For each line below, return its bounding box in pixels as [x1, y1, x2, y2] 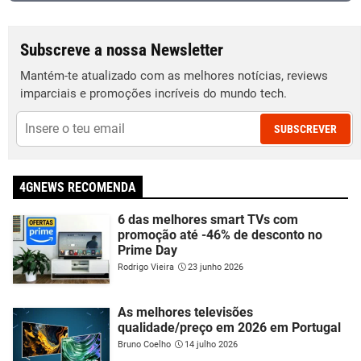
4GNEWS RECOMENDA [19, 179, 136, 195]
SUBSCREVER [274, 122, 337, 135]
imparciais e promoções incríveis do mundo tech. [20, 85, 287, 101]
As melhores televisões [118, 304, 253, 320]
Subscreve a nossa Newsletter [20, 39, 223, 60]
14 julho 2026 [185, 338, 238, 350]
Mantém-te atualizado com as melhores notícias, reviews [20, 68, 328, 83]
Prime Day [118, 242, 177, 258]
